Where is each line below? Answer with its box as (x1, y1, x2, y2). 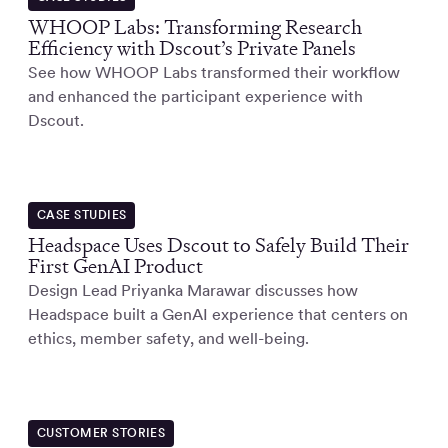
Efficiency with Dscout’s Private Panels (28, 35, 356, 62)
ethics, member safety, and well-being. (28, 329, 309, 349)
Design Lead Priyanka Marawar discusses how (28, 281, 358, 301)
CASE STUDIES (36, 208, 127, 223)
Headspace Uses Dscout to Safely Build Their (28, 232, 409, 259)
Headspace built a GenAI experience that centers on (28, 305, 408, 325)
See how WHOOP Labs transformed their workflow (28, 63, 400, 83)
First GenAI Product (28, 253, 203, 280)
